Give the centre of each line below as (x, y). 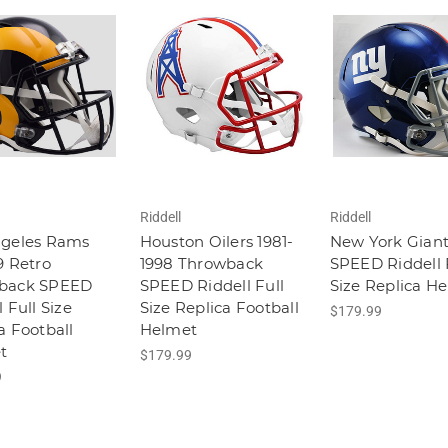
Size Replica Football (219, 308)
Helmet (168, 330)
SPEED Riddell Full (211, 286)
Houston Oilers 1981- (216, 242)
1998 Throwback (201, 264)
